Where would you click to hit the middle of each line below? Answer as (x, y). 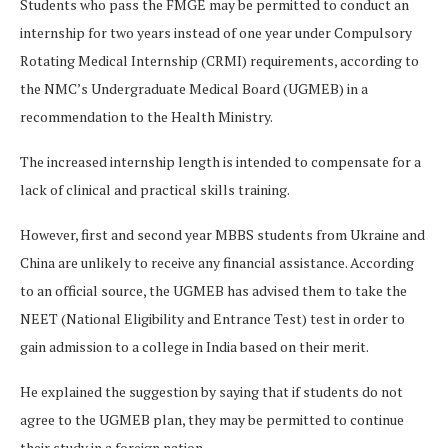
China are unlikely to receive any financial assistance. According (217, 263)
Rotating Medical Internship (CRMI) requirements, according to (219, 61)
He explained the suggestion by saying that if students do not (211, 392)
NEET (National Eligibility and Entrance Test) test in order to (212, 319)
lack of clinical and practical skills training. (155, 190)
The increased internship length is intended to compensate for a (220, 162)
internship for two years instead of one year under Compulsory (216, 33)
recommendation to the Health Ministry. (146, 117)
